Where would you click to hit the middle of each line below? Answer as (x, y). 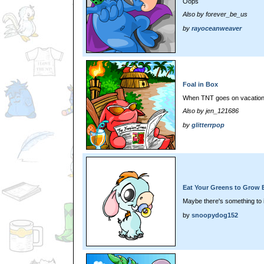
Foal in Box (200, 84)
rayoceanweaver (217, 29)
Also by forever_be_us (215, 14)
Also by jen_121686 (211, 111)
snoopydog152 (215, 215)
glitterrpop (208, 125)
